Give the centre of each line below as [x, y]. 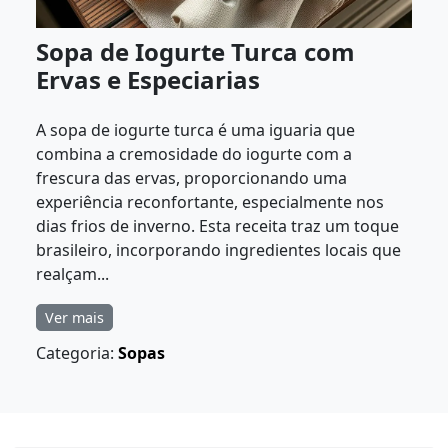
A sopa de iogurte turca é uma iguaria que [195, 129]
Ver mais [74, 317]
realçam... [72, 273]
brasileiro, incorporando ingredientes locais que [218, 249]
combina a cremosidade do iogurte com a [194, 153]
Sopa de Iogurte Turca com [195, 51]
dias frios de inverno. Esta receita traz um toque [217, 225]
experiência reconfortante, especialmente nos [210, 201]
